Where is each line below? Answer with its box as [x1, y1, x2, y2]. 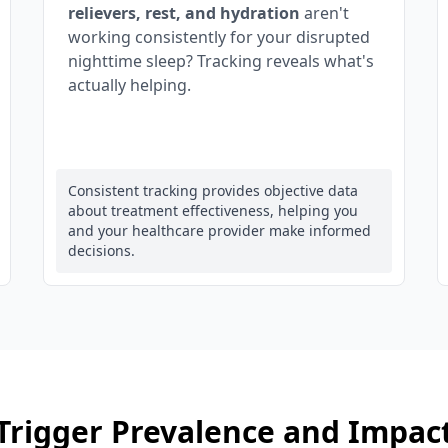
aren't [299, 2, 349, 24]
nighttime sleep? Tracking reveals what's [67, 50, 374, 72]
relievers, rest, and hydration [67, 2, 300, 24]
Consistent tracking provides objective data [67, 181, 358, 200]
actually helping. [67, 74, 191, 96]
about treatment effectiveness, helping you [67, 201, 358, 220]
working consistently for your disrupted [67, 26, 370, 48]
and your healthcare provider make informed [67, 221, 371, 240]
